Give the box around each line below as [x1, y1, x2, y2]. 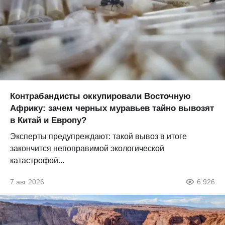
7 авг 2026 [10, 177, 44, 186]
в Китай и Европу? [10, 115, 86, 125]
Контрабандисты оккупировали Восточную [10, 91, 191, 101]
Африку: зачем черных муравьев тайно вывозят [10, 103, 214, 113]
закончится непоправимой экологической [10, 144, 164, 153]
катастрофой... [10, 156, 64, 165]
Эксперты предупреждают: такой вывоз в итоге [10, 132, 187, 141]
